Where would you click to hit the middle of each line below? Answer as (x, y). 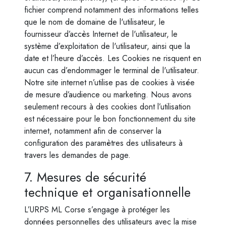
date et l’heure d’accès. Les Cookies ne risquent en (113, 58)
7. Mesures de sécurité (85, 177)
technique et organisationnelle (107, 192)
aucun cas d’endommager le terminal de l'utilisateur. (112, 70)
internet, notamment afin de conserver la (93, 131)
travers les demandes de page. (77, 155)
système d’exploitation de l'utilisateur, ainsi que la (107, 46)
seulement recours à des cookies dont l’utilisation (107, 107)
